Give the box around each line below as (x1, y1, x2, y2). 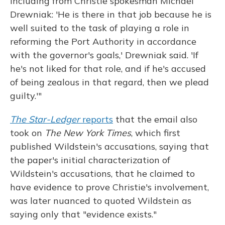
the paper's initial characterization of (10, 154, 170, 166)
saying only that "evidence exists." (10, 208, 157, 220)
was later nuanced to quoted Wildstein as (10, 195, 191, 206)
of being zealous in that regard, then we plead (10, 76, 209, 88)
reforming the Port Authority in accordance (10, 36, 196, 47)
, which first (131, 127, 180, 139)
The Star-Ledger (10, 114, 80, 125)
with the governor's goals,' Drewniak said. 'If (10, 49, 198, 61)
